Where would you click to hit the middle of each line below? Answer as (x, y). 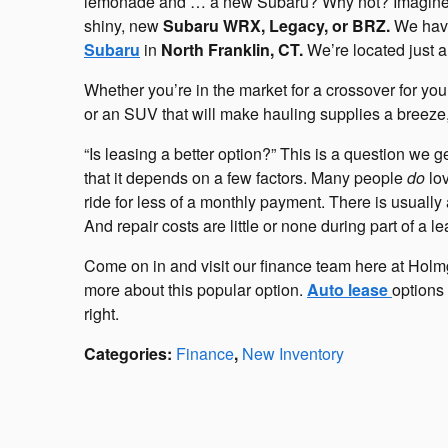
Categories (125, 354)
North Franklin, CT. (232, 50)
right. (101, 314)
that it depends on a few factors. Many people (245, 178)
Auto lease (349, 290)
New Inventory (293, 354)
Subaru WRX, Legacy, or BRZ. (276, 26)
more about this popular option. (195, 290)
